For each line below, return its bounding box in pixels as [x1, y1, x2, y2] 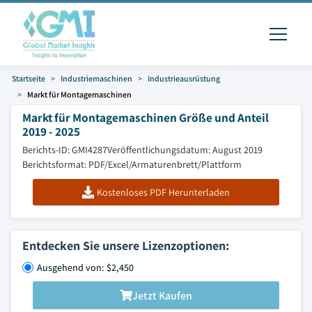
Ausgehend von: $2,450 [37, 261, 134, 274]
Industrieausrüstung [148, 73, 220, 84]
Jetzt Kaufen [132, 288, 192, 303]
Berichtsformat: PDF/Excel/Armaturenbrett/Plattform [22, 158, 242, 171]
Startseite [12, 73, 45, 84]
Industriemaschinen [61, 73, 132, 84]
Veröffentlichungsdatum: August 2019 [107, 143, 263, 156]
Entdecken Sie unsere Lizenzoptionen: [22, 237, 229, 253]
